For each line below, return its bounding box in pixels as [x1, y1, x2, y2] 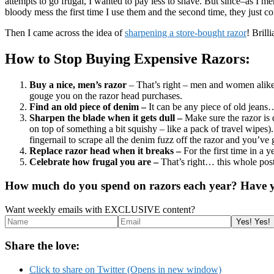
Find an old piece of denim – [29, 102, 149, 113]
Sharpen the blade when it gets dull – [29, 113, 185, 124]
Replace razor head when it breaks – [29, 146, 183, 157]
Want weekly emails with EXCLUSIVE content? [5, 204, 195, 215]
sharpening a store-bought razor [125, 28, 246, 39]
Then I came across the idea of [5, 28, 125, 39]
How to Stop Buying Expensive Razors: [5, 51, 250, 67]
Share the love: [5, 239, 80, 253]
